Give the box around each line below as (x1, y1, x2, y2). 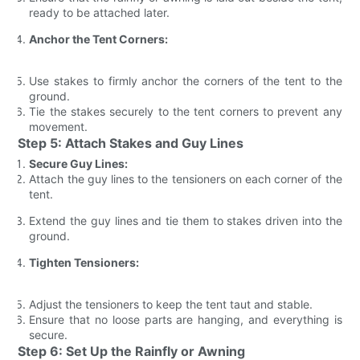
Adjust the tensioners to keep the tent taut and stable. (29, 297, 313, 311)
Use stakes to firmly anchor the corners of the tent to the (29, 73, 342, 88)
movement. (29, 119, 88, 133)
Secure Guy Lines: (29, 156, 129, 170)
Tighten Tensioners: (29, 255, 140, 269)
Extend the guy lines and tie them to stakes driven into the (29, 213, 342, 227)
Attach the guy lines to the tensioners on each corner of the (29, 171, 342, 186)
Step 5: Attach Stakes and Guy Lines (18, 134, 244, 151)
